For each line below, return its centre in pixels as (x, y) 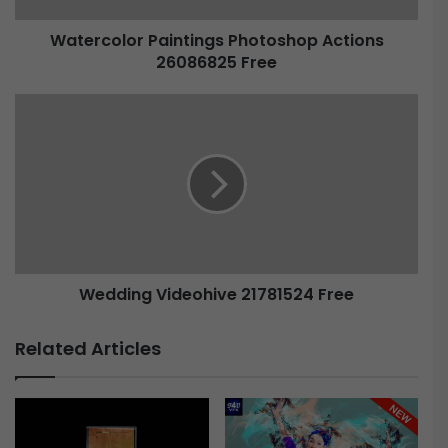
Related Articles (88, 349)
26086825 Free (216, 63)
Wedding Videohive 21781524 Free (216, 295)
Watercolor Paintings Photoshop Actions (216, 41)
